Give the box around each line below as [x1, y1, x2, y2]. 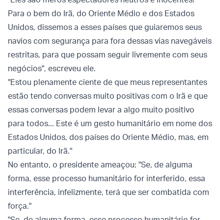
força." [8, 201, 31, 211]
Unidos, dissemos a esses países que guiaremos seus [8, 22, 202, 32]
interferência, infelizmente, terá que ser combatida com [8, 187, 209, 197]
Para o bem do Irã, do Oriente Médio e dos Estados [8, 8, 194, 19]
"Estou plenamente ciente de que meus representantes [8, 77, 207, 87]
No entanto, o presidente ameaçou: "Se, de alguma [8, 160, 192, 170]
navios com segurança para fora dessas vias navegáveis [8, 36, 212, 46]
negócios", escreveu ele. [8, 63, 96, 74]
